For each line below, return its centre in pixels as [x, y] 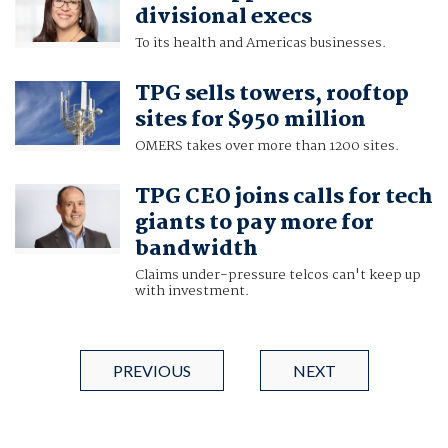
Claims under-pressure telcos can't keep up [277, 275]
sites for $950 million [250, 120]
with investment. [191, 291]
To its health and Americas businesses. [260, 43]
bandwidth [196, 249]
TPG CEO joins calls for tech [283, 197]
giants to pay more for [254, 223]
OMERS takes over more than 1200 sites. [266, 146]
